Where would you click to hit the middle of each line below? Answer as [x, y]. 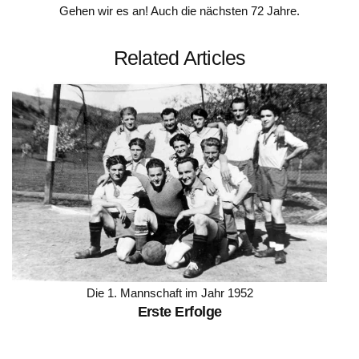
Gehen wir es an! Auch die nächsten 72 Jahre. [179, 11]
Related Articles [179, 58]
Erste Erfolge [179, 312]
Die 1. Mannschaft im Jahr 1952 [169, 293]
